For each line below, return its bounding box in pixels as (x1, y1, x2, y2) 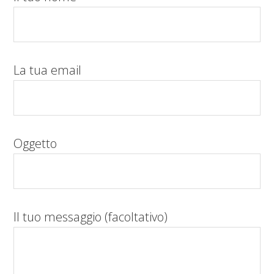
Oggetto (13, 135, 57, 152)
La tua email (13, 62, 82, 79)
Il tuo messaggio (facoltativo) (13, 209, 168, 226)
